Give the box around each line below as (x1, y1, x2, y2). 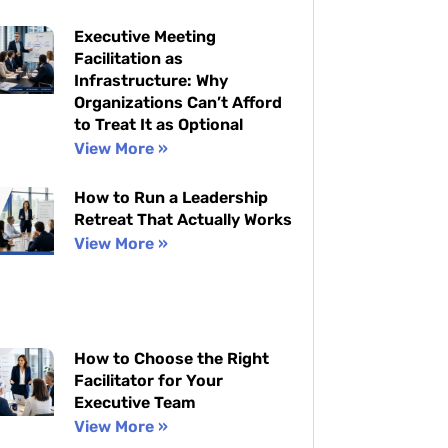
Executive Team (73, 392, 196, 412)
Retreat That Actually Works (73, 209, 292, 229)
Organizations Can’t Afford (73, 92, 282, 112)
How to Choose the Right (73, 348, 269, 368)
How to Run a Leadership (73, 187, 268, 207)
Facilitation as (73, 48, 183, 68)
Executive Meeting (73, 26, 216, 46)
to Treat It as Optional (73, 114, 243, 134)
